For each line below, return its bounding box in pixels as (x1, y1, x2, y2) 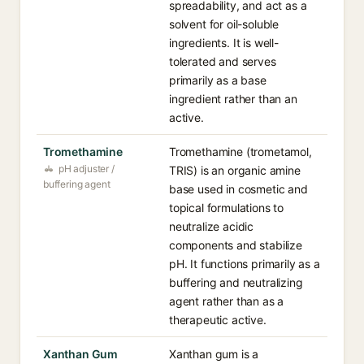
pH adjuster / (58, 162, 115, 175)
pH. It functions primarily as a (169, 257, 320, 271)
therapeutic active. (169, 313, 266, 327)
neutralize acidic (169, 219, 254, 233)
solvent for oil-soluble (169, 17, 279, 31)
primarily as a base (169, 73, 266, 87)
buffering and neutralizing (169, 275, 303, 289)
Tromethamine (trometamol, (169, 145, 312, 158)
